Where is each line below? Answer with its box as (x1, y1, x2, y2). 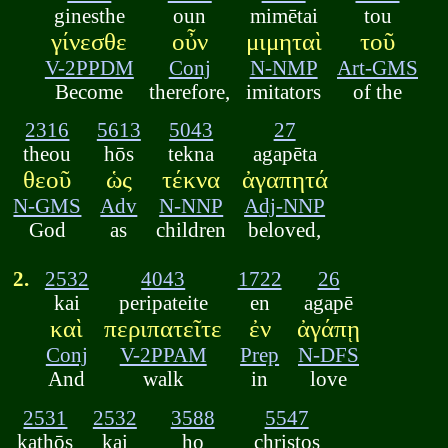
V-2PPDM (44, 55, 134, 79)
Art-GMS (337, 55, 418, 79)
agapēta (252, 142, 317, 166)
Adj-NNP (244, 194, 326, 218)
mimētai (249, 3, 318, 27)
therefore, (149, 79, 231, 103)
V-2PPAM (119, 343, 207, 367)
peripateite (118, 291, 208, 315)
